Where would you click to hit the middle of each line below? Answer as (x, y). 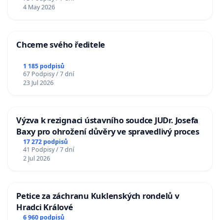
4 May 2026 (39, 7)
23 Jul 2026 (38, 83)
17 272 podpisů (45, 141)
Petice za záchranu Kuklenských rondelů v (98, 195)
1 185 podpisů (43, 66)
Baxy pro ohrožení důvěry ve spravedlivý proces (108, 132)
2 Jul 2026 (36, 158)
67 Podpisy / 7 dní (48, 74)
